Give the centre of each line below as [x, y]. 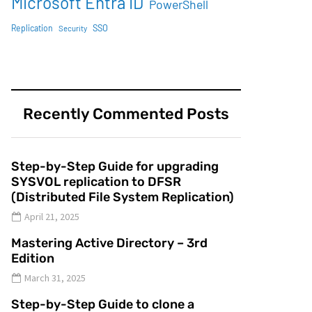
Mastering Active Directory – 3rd [109, 243]
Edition [33, 258]
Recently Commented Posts [126, 114]
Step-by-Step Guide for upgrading [115, 166]
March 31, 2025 [55, 278]
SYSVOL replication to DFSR [96, 182]
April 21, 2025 [52, 217]
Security [73, 28]
